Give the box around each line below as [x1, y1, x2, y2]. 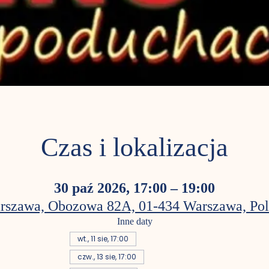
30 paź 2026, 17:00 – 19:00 [54, 175, 215, 203]
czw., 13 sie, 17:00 [77, 252, 136, 262]
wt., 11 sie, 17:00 [77, 234, 128, 244]
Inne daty [116, 213, 153, 231]
